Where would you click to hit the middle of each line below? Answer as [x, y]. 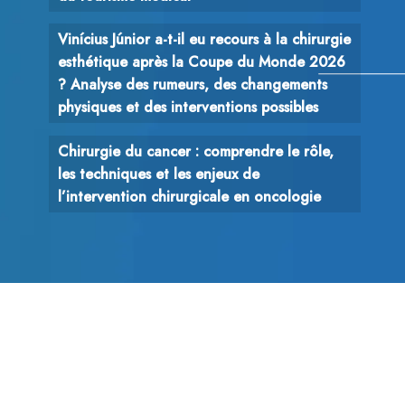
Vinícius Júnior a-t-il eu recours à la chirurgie [204, 40]
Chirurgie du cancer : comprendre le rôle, [196, 152]
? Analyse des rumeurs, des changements [193, 85]
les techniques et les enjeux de [159, 174]
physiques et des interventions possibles [188, 108]
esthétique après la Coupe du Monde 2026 [202, 62]
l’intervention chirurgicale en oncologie [189, 197]
